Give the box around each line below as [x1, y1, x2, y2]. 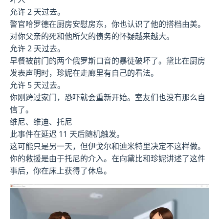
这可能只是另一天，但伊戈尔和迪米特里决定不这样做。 [10, 141, 205, 152]
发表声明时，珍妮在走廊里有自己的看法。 [10, 67, 158, 79]
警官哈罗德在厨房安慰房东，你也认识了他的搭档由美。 [10, 19, 205, 30]
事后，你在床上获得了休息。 [10, 165, 111, 176]
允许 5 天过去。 [10, 80, 65, 91]
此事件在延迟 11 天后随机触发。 [10, 129, 124, 140]
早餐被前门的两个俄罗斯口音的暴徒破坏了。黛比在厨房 [10, 55, 205, 66]
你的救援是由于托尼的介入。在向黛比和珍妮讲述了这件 [10, 153, 205, 164]
